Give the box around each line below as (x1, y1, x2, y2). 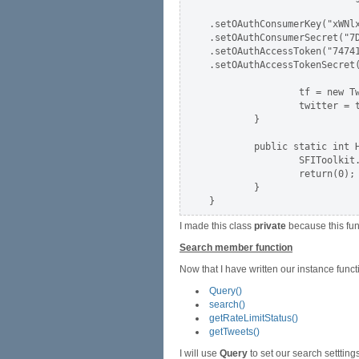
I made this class (179, 220, 254, 232)
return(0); (209, 168, 355, 179)
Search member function (179, 242, 292, 253)
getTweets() (209, 326, 260, 337)
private (254, 220, 286, 232)
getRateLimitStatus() (209, 313, 298, 324)
